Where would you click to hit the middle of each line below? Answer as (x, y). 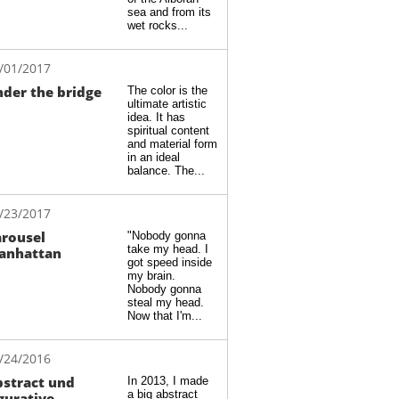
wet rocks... (158, 25)
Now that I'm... (165, 316)
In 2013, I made (168, 381)
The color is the (167, 90)
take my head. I (168, 249)
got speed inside (170, 262)
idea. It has (156, 117)
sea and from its (169, 12)
